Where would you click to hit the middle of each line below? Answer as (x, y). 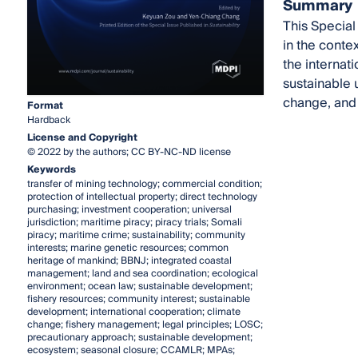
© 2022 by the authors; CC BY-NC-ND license (129, 152)
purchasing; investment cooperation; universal (129, 209)
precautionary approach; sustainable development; (139, 337)
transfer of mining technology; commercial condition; (144, 184)
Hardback (48, 120)
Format (45, 105)
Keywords (51, 169)
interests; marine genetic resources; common (127, 248)
